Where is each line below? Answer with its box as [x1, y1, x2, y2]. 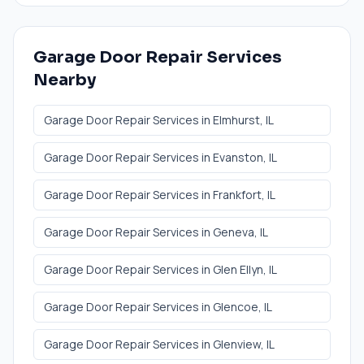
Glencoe [213, 298, 258, 314]
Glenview [213, 336, 261, 352]
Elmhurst [213, 111, 260, 128]
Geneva [213, 223, 254, 240]
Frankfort [213, 186, 262, 202]
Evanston [213, 149, 263, 165]
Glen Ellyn [213, 261, 263, 277]
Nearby [33, 69, 96, 90]
